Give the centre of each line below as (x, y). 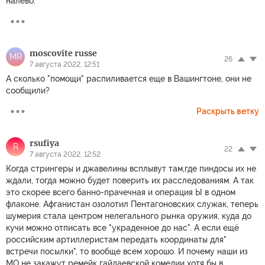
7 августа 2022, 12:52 (65, 154)
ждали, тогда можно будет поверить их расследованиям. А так (130, 180)
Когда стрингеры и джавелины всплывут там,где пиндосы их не (131, 169)
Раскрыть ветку (228, 111)
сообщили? (28, 91)
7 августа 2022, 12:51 (64, 64)
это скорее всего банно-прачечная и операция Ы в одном (121, 192)
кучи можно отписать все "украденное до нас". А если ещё (122, 228)
